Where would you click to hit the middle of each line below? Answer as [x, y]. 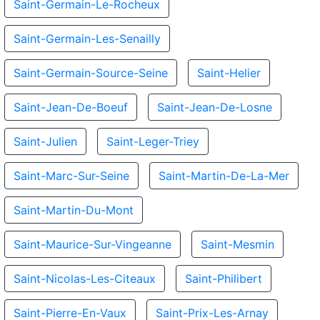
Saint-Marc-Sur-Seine [71, 176]
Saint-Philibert [224, 279]
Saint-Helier [229, 73]
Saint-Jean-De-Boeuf [71, 107]
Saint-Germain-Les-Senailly [87, 39]
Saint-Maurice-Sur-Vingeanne [92, 244]
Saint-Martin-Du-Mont [74, 210]
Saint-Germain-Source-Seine [91, 73]
